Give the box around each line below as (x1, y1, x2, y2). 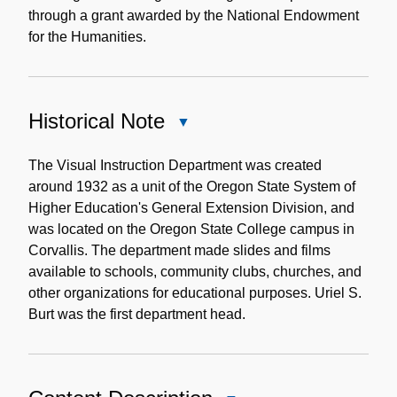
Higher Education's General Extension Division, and (28, 199, 354, 215)
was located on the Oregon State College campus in (28, 221, 354, 237)
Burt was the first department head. (28, 306, 245, 322)
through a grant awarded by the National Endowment (28, 7, 359, 23)
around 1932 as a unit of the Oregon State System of (28, 178, 355, 194)
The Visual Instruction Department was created (28, 157, 322, 173)
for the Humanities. (28, 28, 146, 44)
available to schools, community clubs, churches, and (28, 263, 362, 279)
